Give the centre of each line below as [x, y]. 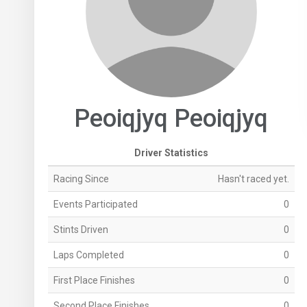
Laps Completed [88, 255]
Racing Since [81, 179]
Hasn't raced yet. [253, 179]
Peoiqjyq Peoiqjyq [171, 119]
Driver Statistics [171, 153]
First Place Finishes [94, 281]
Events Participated [95, 205]
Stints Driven [81, 230]
